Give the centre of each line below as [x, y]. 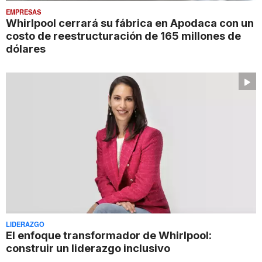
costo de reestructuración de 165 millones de [123, 36]
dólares [26, 49]
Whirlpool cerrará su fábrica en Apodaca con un [130, 23]
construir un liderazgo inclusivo [88, 248]
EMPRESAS [23, 12]
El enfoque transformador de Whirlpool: [109, 235]
